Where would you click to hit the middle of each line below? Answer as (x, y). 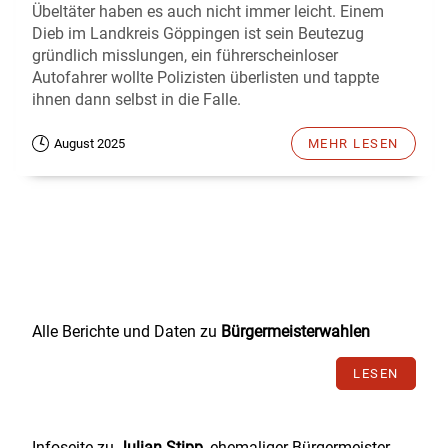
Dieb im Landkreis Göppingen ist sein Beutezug (198, 34)
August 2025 (89, 144)
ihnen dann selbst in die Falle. (136, 100)
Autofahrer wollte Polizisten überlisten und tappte (205, 78)
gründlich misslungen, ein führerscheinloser (185, 56)
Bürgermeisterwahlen (295, 332)
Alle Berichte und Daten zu (126, 332)
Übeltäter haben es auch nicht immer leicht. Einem (208, 12)
